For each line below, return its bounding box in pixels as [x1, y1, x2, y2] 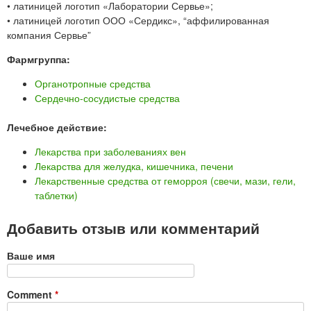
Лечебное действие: [7, 120, 110, 135]
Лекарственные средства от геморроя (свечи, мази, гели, [35, 174, 296, 188]
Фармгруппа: [7, 52, 73, 67]
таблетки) [35, 188, 78, 203]
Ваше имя [7, 249, 55, 263]
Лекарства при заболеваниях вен [35, 144, 186, 159]
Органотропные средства [35, 76, 151, 91]
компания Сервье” [7, 28, 91, 42]
